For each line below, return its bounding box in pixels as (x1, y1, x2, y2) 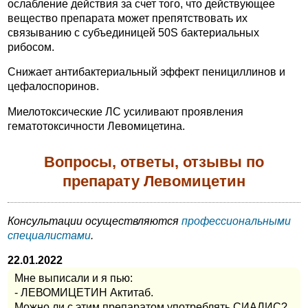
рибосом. (8, 41, 54, 53)
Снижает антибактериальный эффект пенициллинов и (8, 66, 285, 78)
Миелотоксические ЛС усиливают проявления (8, 105, 243, 118)
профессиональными (181, 214, 291, 227)
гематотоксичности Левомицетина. (8, 120, 185, 132)
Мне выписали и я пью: (14, 272, 133, 285)
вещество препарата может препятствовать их (8, 12, 247, 24)
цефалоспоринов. (8, 80, 99, 93)
